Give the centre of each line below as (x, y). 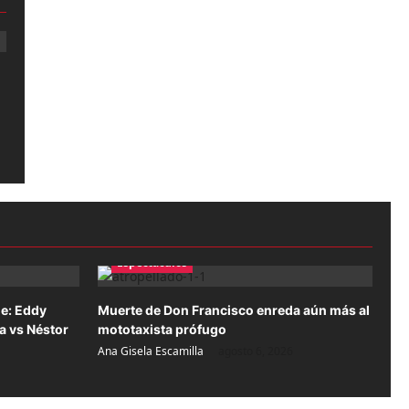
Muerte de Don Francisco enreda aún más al (234, 310)
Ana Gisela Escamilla (151, 351)
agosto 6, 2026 (256, 351)
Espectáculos (152, 263)
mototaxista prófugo (162, 330)
